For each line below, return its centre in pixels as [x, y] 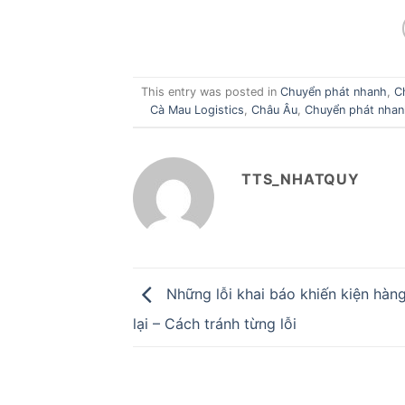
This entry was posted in [211, 92]
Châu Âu [274, 110]
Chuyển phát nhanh [334, 92]
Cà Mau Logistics [197, 110]
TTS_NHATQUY [301, 179]
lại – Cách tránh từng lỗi [215, 324]
